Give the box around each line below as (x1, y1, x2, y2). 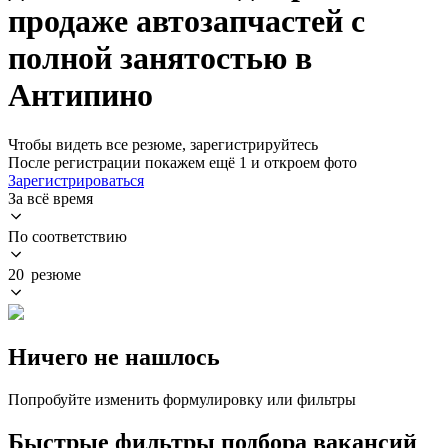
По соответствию (8, 227, 127, 245)
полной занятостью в (8, 40, 312, 77)
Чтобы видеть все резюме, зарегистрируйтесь (8, 135, 318, 153)
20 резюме (8, 265, 81, 283)
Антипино (8, 77, 153, 114)
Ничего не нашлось (8, 343, 220, 370)
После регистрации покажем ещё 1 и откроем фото (8, 153, 357, 171)
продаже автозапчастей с (8, 3, 365, 40)
